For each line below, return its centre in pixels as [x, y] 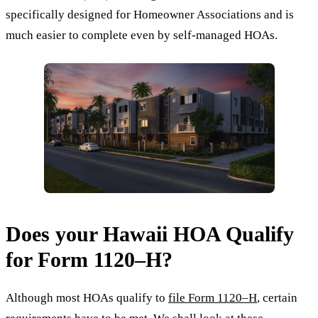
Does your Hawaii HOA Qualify [150, 234]
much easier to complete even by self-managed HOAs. [142, 35]
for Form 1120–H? [89, 260]
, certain [277, 298]
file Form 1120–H [213, 298]
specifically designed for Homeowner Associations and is [150, 14]
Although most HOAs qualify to [87, 298]
